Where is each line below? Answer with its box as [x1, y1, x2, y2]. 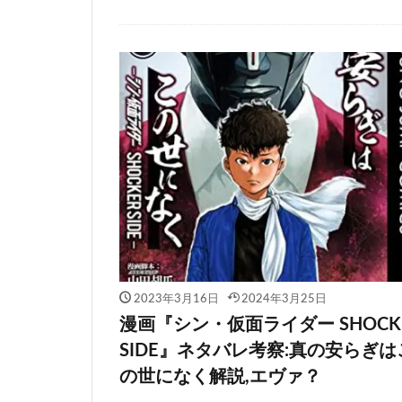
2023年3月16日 [133, 292, 219, 305]
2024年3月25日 [241, 292, 327, 305]
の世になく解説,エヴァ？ [119, 367, 321, 386]
